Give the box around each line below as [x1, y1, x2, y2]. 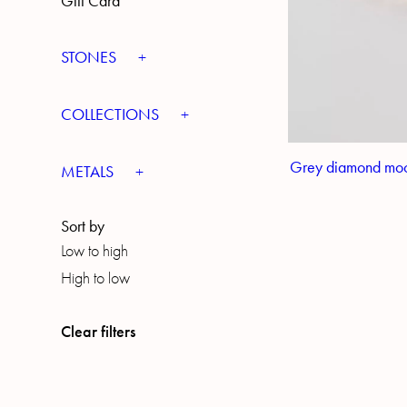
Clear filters [61, 322, 136, 342]
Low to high [61, 242, 129, 261]
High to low [61, 269, 131, 288]
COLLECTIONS [61, 104, 164, 124]
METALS [61, 162, 118, 182]
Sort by [61, 216, 105, 236]
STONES [61, 47, 121, 67]
